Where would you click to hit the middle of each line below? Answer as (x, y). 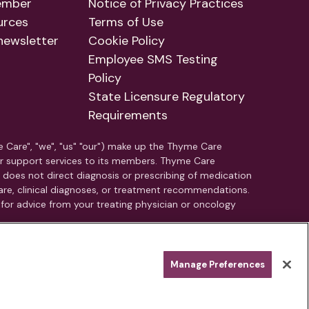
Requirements (128, 116)
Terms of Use (126, 22)
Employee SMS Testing (153, 60)
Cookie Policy (127, 41)
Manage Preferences (217, 265)
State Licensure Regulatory (167, 97)
